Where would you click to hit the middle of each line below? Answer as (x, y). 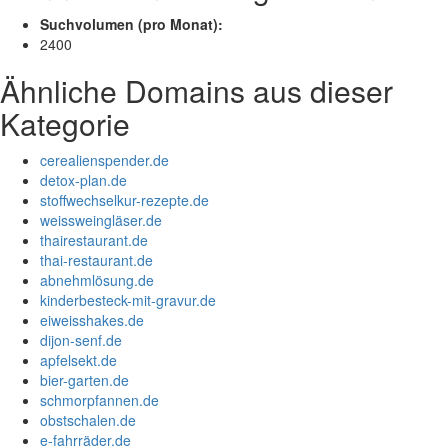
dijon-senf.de (81, 340)
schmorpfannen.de (99, 400)
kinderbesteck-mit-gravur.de (128, 300)
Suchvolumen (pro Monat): (131, 24)
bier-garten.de (84, 380)
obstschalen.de (88, 420)
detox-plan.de (83, 180)
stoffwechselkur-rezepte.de (124, 200)
